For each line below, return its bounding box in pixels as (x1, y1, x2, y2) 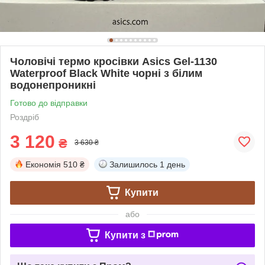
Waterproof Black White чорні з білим (10, 67, 202, 79)
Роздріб (10, 112, 39, 122)
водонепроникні (10, 79, 96, 91)
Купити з (104, 230, 146, 240)
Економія (25, 159, 61, 169)
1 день (160, 159, 185, 169)
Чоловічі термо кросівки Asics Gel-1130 (10, 55, 217, 67)
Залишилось (109, 159, 157, 169)
